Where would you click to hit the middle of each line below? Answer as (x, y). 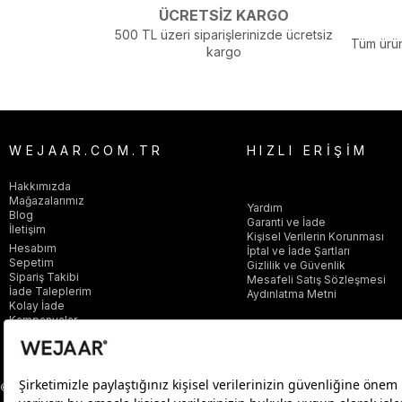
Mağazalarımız (47, 201)
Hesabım (33, 249)
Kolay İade (37, 306)
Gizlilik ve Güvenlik (296, 266)
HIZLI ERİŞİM (307, 151)
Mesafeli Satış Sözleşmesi (316, 280)
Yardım (264, 208)
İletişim (27, 230)
